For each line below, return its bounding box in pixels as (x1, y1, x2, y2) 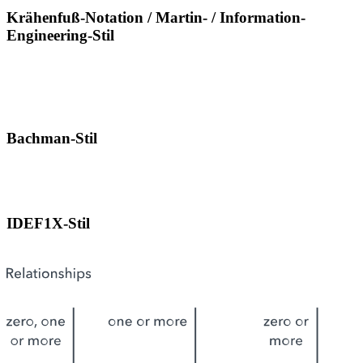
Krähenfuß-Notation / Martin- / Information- (6, 8, 305, 26)
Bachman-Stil (6, 129, 97, 147)
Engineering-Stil (6, 26, 114, 44)
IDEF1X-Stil (6, 215, 90, 233)
